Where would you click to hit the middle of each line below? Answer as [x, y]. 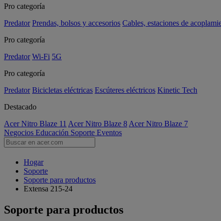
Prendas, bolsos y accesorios [76, 23]
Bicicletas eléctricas [62, 90]
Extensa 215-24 [48, 189]
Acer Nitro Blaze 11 [35, 124]
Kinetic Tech [177, 90]
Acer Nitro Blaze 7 [158, 124]
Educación [53, 132]
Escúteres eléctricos [125, 90]
